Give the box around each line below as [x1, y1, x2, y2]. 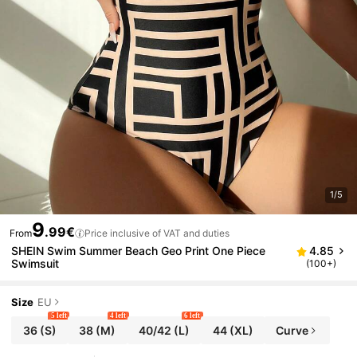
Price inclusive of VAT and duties [84, 227, 229, 240]
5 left [50, 312, 67, 320]
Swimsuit [11, 257, 60, 271]
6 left [184, 312, 201, 320]
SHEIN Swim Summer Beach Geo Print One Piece [11, 244, 266, 258]
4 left [110, 312, 127, 320]
